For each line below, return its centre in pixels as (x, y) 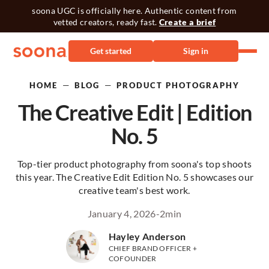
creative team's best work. (134, 190)
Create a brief (187, 22)
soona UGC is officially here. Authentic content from (134, 10)
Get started (110, 51)
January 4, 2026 (122, 213)
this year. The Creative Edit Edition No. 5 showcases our (134, 177)
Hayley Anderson (147, 237)
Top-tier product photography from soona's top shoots (134, 163)
